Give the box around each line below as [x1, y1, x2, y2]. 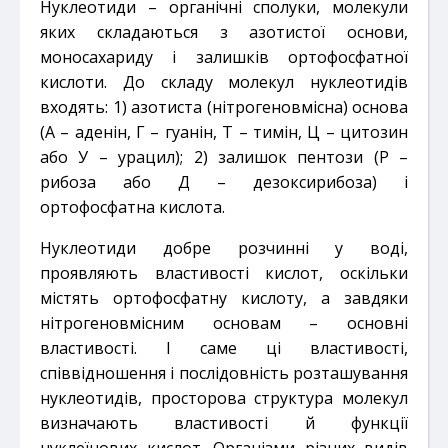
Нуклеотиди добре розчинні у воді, [40, 236, 408, 259]
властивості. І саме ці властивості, [40, 336, 408, 359]
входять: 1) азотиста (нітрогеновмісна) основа [40, 95, 408, 118]
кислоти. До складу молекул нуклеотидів [40, 70, 408, 93]
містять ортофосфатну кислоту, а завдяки [40, 286, 408, 309]
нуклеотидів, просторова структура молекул [40, 386, 408, 409]
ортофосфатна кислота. [40, 195, 225, 218]
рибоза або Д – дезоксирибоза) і [40, 170, 408, 193]
